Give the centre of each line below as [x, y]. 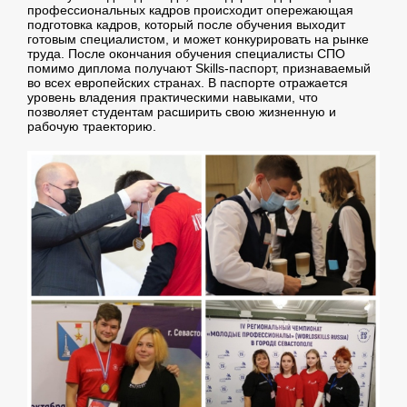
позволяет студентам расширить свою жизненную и [182, 112]
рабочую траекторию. [92, 127]
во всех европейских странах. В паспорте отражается [188, 83]
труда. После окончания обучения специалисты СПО [186, 54]
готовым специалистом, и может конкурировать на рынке [198, 40]
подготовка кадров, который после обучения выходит [186, 25]
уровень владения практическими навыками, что [173, 98]
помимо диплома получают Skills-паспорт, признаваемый [199, 69]
